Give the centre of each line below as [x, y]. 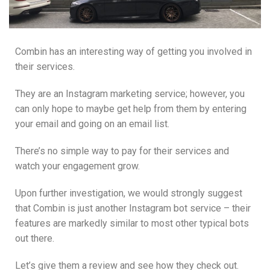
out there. [35, 239]
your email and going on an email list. [92, 124]
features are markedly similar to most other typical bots [132, 224]
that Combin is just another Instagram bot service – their [133, 209]
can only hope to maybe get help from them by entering [131, 109]
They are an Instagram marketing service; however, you [130, 94]
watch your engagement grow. [77, 166]
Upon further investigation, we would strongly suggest [129, 193]
